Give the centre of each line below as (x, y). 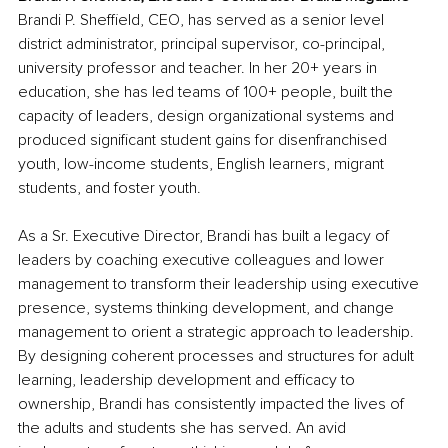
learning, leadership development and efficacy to (188, 380)
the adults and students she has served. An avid (184, 428)
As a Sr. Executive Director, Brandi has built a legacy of (205, 236)
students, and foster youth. (109, 188)
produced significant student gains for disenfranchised (204, 140)
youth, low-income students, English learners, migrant (203, 164)
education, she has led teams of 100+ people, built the (207, 92)
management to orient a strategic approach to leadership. (218, 332)
